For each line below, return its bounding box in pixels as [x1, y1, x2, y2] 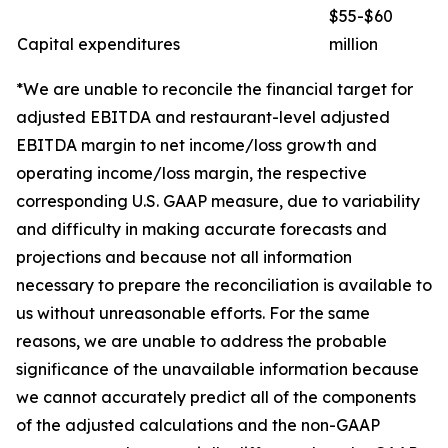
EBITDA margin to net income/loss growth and [16, 135, 377, 155]
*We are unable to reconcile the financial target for [16, 79, 413, 99]
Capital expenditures [17, 34, 180, 54]
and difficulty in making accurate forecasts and [16, 219, 387, 239]
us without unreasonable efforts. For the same [16, 303, 370, 323]
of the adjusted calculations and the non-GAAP [16, 415, 380, 435]
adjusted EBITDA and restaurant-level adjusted [16, 107, 390, 127]
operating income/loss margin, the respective [16, 163, 367, 183]
